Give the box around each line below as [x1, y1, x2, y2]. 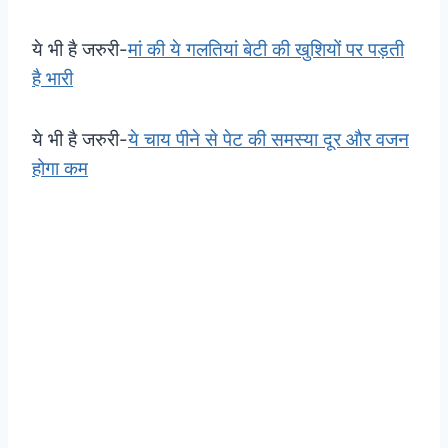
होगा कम [32, 156, 88, 180]
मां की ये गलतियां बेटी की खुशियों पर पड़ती [128, 37, 404, 61]
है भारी [32, 66, 73, 90]
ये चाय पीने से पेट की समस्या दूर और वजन [128, 127, 409, 151]
